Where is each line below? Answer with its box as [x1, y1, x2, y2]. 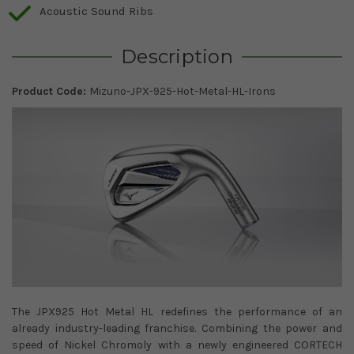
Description [121, 45, 233, 69]
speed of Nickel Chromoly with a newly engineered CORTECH [12, 337, 342, 352]
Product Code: [12, 85, 89, 99]
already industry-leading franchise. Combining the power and [12, 321, 342, 335]
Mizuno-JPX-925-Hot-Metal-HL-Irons [89, 85, 276, 99]
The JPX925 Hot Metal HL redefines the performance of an [12, 304, 342, 318]
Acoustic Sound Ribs [40, 4, 153, 19]
